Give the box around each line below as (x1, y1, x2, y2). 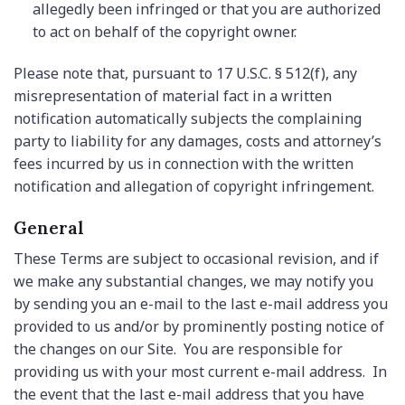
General (14, 217, 84, 240)
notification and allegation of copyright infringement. (14, 176, 374, 197)
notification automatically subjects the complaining (14, 108, 362, 129)
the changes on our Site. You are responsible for (14, 338, 343, 359)
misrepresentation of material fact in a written (14, 86, 332, 107)
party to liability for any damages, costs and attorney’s (14, 131, 381, 152)
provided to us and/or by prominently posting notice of (14, 316, 384, 336)
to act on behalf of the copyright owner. (32, 22, 297, 42)
